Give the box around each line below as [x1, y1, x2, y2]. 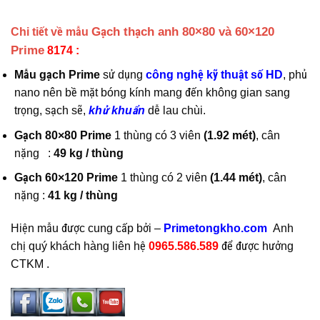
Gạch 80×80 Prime [14, 129, 111, 141]
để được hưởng [219, 240, 294, 253]
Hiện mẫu [11, 222, 59, 235]
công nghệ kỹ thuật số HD [146, 69, 283, 81]
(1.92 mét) [204, 129, 256, 141]
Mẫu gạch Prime [14, 69, 100, 81]
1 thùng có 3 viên [111, 129, 204, 141]
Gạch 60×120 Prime [14, 171, 118, 184]
